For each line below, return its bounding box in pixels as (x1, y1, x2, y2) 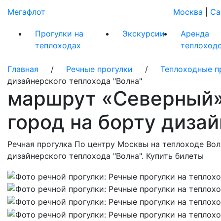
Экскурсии (122, 29, 165, 38)
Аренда (181, 29, 210, 38)
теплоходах (35, 40, 81, 50)
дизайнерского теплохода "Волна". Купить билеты (7, 151, 204, 161)
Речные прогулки (66, 64, 133, 74)
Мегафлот (7, 7, 45, 17)
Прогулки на (35, 29, 83, 38)
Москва (173, 7, 203, 17)
